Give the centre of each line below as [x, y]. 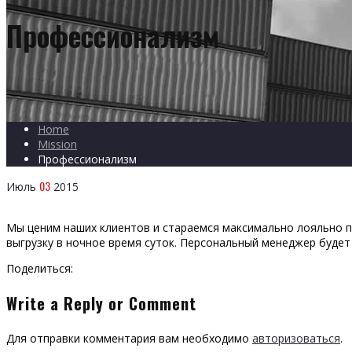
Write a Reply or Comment [101, 303]
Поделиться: [40, 268]
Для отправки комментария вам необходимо [129, 338]
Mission [57, 144]
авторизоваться [296, 338]
